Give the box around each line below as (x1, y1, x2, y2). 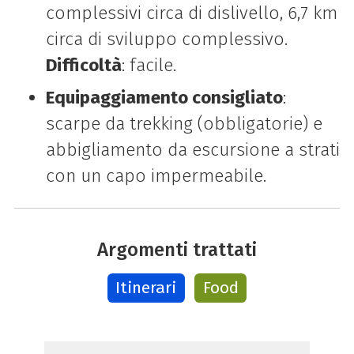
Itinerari (115, 277, 177, 299)
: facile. (121, 55, 176, 77)
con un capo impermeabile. (45, 165, 266, 187)
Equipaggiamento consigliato (45, 87, 283, 109)
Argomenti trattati (97, 237, 257, 261)
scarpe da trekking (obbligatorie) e (45, 113, 322, 135)
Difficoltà (45, 55, 122, 77)
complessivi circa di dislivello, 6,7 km (45, 2, 337, 24)
